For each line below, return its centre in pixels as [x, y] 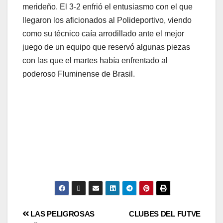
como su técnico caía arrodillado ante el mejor [103, 33]
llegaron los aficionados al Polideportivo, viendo [107, 20]
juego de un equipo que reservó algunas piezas [106, 47]
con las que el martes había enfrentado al [95, 60]
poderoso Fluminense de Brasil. [79, 74]
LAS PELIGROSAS [62, 214]
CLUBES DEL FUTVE [165, 214]
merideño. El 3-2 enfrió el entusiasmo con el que [108, 6]
